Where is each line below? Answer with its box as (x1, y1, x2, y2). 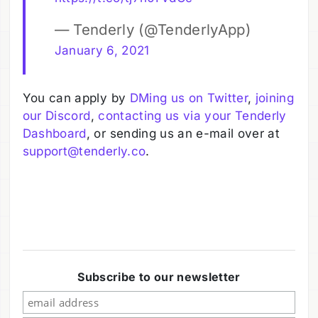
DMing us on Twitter (129, 90, 248, 105)
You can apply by (22, 90, 130, 105)
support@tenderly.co (22, 143, 146, 158)
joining (255, 90, 295, 105)
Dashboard (22, 126, 87, 141)
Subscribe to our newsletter (77, 269, 241, 284)
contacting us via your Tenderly (98, 108, 287, 123)
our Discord (22, 108, 91, 123)
